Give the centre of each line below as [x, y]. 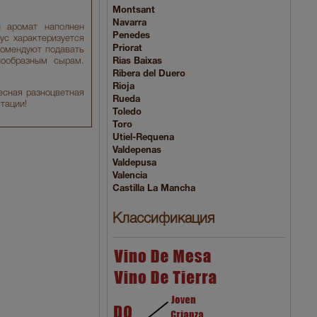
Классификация [163, 220]
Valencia [130, 176]
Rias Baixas [137, 61]
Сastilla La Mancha [154, 189]
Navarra [129, 23]
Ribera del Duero [149, 74]
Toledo [127, 112]
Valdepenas [137, 150]
